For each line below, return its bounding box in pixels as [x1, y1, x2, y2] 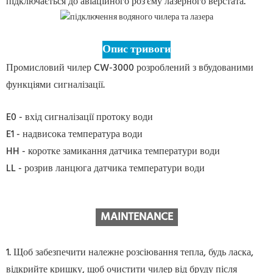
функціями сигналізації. [6, 77, 105, 94]
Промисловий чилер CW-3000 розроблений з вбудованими [6, 60, 253, 77]
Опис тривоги [102, 41, 171, 59]
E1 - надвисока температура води [6, 127, 143, 143]
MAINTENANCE [95, 208, 178, 227]
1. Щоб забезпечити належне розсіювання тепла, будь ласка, [6, 245, 253, 261]
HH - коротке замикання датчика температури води [6, 144, 220, 160]
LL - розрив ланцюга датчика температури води [6, 161, 205, 177]
